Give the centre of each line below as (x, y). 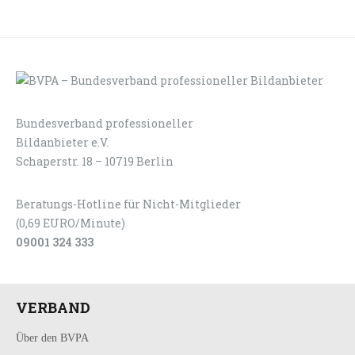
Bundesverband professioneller (105, 123)
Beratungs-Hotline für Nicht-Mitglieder (128, 204)
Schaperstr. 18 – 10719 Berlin (95, 161)
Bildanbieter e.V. (62, 142)
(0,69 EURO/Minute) (71, 223)
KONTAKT (313, 123)
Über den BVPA (52, 338)
